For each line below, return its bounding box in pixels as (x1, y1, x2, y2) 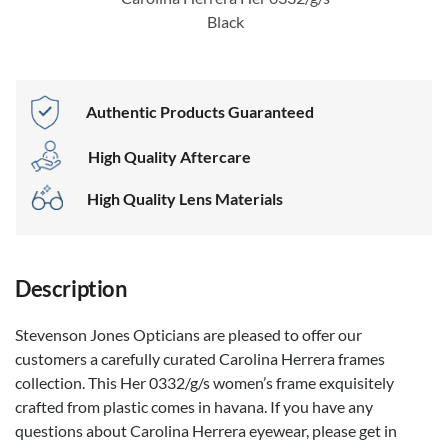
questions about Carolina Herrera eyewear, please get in (15, 420, 397, 440)
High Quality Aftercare (88, 147, 252, 167)
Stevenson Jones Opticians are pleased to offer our (15, 324, 362, 344)
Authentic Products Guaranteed (86, 102, 315, 122)
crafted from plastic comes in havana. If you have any (15, 396, 373, 416)
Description (15, 274, 128, 302)
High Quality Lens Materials (86, 188, 283, 208)
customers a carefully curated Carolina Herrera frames (15, 348, 385, 368)
